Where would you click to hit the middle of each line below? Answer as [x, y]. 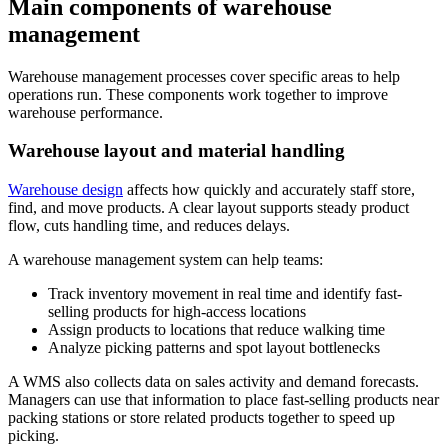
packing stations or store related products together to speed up [201, 417]
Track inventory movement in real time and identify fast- [225, 293]
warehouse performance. [85, 112]
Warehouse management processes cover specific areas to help [204, 76]
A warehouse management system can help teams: [165, 259]
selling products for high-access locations [177, 311]
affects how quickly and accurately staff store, [269, 189]
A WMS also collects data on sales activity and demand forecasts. [213, 381]
